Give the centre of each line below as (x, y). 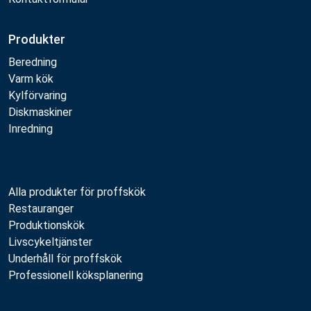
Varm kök (31, 79)
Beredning (33, 62)
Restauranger (41, 209)
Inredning (31, 129)
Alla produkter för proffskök (77, 192)
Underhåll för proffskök (65, 259)
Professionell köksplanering (76, 276)
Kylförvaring (37, 96)
